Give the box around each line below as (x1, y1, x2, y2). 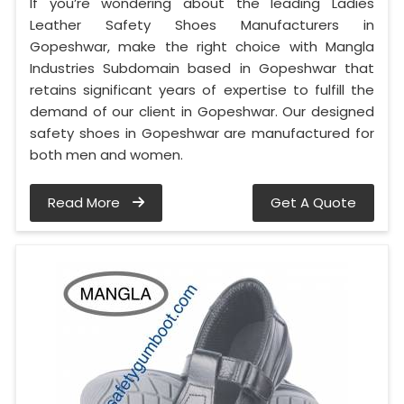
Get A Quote (271, 193, 356, 213)
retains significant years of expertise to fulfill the (30, 80, 374, 100)
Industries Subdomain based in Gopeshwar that (30, 59, 374, 78)
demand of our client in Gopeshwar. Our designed (30, 102, 374, 122)
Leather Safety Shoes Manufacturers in (30, 15, 374, 35)
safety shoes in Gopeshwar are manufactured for (30, 124, 374, 143)
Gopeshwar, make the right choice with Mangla (30, 37, 374, 57)
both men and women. (30, 145, 183, 165)
